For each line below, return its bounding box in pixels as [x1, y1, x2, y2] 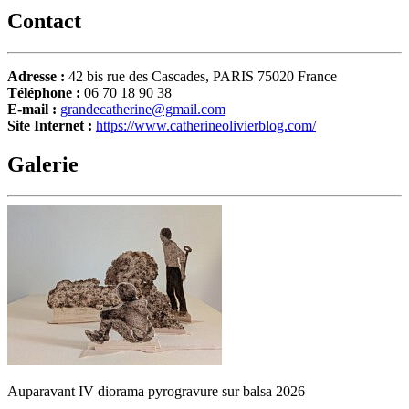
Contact [7, 9, 81, 34]
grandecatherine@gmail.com [60, 100, 225, 117]
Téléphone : [7, 84, 84, 100]
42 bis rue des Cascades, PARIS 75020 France [68, 68, 337, 84]
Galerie [7, 152, 79, 176]
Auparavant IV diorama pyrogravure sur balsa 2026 [7, 383, 305, 399]
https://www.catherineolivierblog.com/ [96, 117, 316, 133]
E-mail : [7, 100, 60, 117]
